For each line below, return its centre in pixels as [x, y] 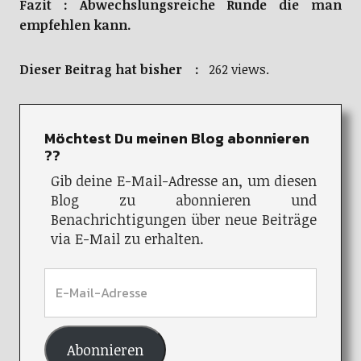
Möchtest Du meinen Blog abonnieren [176, 139]
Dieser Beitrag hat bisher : [112, 70]
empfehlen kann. [75, 25]
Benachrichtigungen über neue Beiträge [184, 220]
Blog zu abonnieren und [184, 200]
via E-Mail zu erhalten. [127, 239]
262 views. [237, 70]
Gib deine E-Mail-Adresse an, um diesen [184, 181]
